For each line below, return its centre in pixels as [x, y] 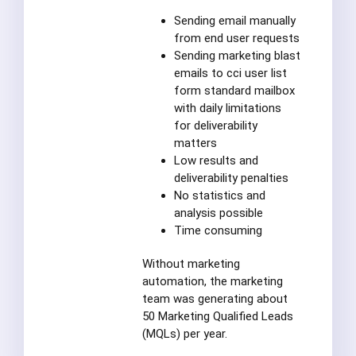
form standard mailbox [234, 90]
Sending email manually [234, 20]
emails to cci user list [230, 73]
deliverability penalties [231, 178]
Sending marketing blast [237, 55]
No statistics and [219, 195]
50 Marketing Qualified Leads [217, 316]
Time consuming [218, 230]
